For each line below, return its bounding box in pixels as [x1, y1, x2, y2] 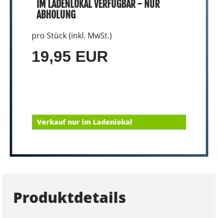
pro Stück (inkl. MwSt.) [32, 30, 112, 41]
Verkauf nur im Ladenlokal [37, 117, 132, 127]
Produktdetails [13, 187, 126, 207]
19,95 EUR [32, 48, 108, 65]
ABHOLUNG [36, 9, 75, 21]
